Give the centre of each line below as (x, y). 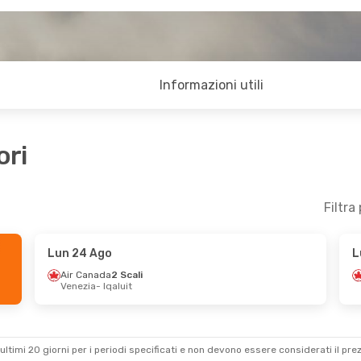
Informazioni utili (212, 85)
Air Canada (85, 275)
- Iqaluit (114, 286)
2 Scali (127, 275)
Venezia (78, 286)
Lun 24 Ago (79, 253)
